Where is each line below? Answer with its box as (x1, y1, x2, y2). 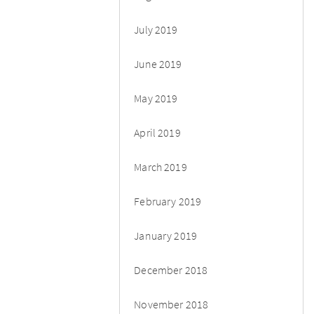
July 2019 (134, 22, 178, 36)
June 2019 (134, 56, 182, 71)
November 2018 (134, 296, 209, 311)
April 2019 (134, 125, 181, 139)
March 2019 (134, 159, 187, 174)
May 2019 (134, 90, 178, 105)
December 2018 (134, 262, 208, 277)
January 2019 (134, 228, 198, 243)
